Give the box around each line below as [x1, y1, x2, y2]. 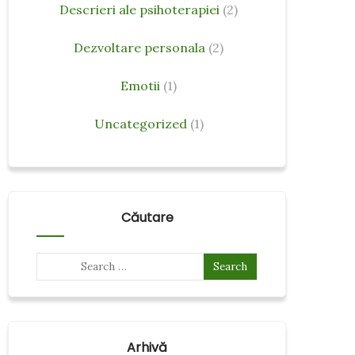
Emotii [120, 78, 160, 94]
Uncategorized [94, 116, 187, 132]
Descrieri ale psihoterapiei [59, 2, 219, 17]
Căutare [120, 208, 174, 227]
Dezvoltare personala [74, 40, 205, 55]
